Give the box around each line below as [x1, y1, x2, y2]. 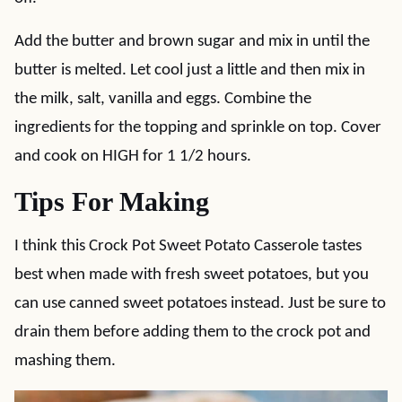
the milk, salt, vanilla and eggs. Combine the [14, 91, 311, 108]
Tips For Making [14, 187, 209, 216]
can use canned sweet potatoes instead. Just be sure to [14, 295, 386, 312]
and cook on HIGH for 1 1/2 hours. [14, 148, 251, 165]
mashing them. [14, 353, 116, 370]
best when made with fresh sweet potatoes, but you [14, 267, 369, 284]
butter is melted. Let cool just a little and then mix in [14, 62, 365, 79]
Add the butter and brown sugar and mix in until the [14, 33, 370, 50]
